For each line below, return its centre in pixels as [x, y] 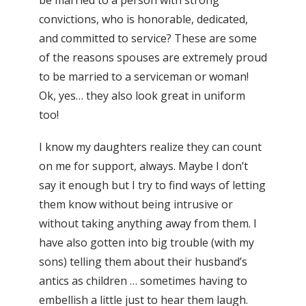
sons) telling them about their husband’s [143, 261]
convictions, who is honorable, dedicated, [143, 19]
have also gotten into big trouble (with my [147, 242]
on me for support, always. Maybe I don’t [143, 166]
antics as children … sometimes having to [143, 280]
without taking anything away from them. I [148, 223]
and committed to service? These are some [148, 38]
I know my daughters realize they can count [150, 147]
